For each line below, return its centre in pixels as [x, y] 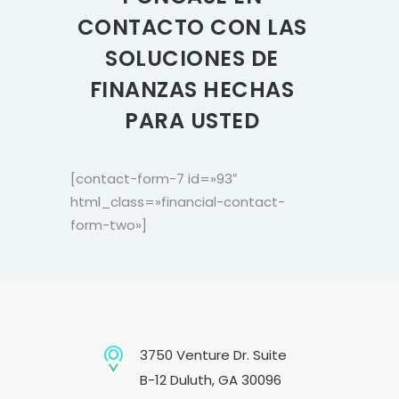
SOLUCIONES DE [192, 58]
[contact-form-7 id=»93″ [154, 178]
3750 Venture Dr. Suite [213, 354]
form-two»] [109, 224]
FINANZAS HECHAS [192, 89]
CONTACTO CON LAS [192, 27]
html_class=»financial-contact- [178, 201]
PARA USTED [192, 120]
